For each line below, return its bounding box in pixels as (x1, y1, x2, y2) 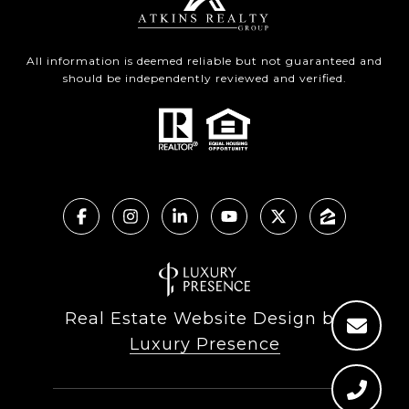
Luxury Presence (129, 334, 280, 355)
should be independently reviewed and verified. (62, 71, 347, 86)
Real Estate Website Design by (65, 309, 344, 330)
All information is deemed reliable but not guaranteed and (26, 54, 383, 68)
